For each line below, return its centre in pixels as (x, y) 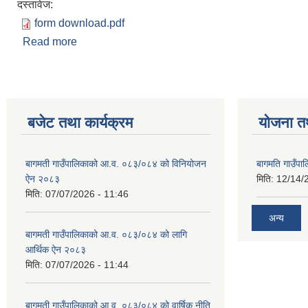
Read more (50, 42)
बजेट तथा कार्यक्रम (80, 123)
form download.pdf (79, 23)
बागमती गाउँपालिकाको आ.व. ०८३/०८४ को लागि (106, 234)
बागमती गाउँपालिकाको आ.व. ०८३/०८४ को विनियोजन (116, 164)
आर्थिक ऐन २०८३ (56, 250)
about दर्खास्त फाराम (120, 42)
